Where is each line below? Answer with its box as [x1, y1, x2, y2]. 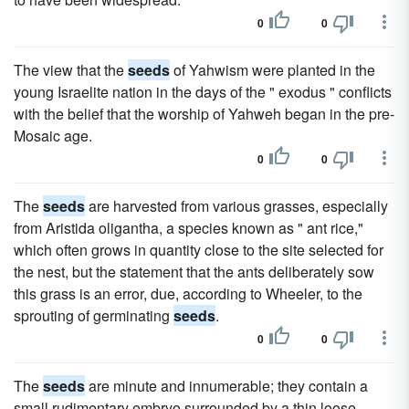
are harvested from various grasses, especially [85, 195, 388, 216]
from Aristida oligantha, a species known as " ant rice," [14, 217, 363, 238]
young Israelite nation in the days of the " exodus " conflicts [14, 81, 392, 102]
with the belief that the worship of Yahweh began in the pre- [14, 103, 394, 124]
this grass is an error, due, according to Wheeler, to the [14, 283, 362, 304]
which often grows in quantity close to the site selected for [14, 239, 383, 260]
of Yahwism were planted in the [170, 59, 375, 80]
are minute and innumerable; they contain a [85, 375, 368, 396]
